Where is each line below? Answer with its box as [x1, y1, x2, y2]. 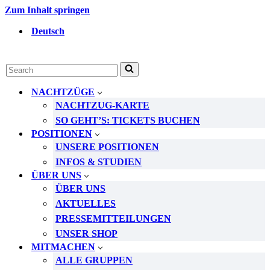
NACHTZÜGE [31, 87, 95, 97]
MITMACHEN [31, 242, 95, 252]
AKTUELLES [55, 198, 116, 209]
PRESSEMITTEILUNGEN [55, 213, 171, 224]
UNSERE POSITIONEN [55, 142, 159, 152]
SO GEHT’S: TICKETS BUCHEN [55, 115, 200, 125]
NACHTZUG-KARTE [55, 100, 149, 110]
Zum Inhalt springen [5, 5, 90, 15]
